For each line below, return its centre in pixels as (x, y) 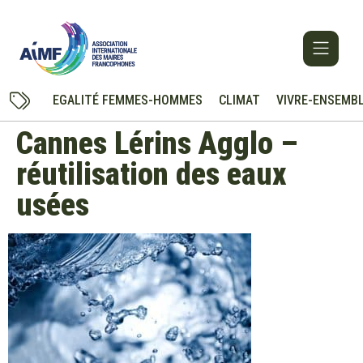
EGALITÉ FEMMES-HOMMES (127, 100)
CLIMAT (239, 100)
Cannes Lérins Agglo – (157, 144)
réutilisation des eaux (151, 175)
